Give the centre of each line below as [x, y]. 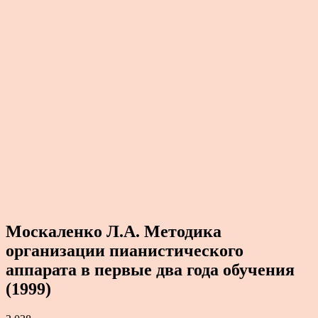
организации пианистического [125, 250]
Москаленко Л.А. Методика [114, 231]
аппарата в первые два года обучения [150, 269]
